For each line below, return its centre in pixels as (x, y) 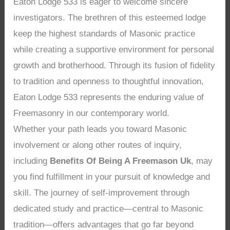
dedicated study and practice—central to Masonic (109, 209)
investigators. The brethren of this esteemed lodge (110, 18)
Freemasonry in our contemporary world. (92, 113)
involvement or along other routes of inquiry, (98, 145)
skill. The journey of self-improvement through (102, 193)
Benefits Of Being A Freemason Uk (121, 161)
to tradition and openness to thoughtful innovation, (109, 82)
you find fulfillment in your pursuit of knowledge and (112, 177)
